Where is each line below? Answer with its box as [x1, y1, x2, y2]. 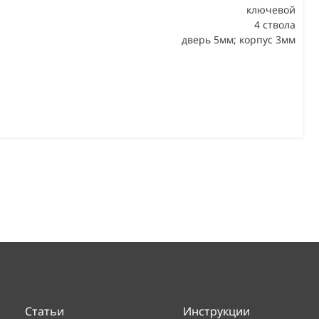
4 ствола [254, 17, 296, 31]
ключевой [246, 2, 296, 16]
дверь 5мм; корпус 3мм [182, 32, 296, 46]
